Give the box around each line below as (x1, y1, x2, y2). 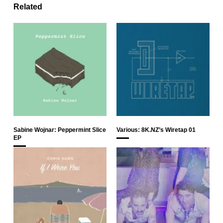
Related (13, 2, 42, 11)
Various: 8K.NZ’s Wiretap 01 (116, 126, 196, 133)
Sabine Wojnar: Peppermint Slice (13, 126, 106, 133)
